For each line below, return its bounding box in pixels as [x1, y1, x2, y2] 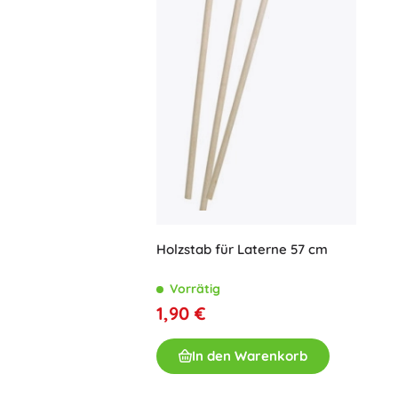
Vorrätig [170, 280, 220, 297]
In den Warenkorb [192, 346, 307, 364]
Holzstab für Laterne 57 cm [156, 240, 328, 258]
